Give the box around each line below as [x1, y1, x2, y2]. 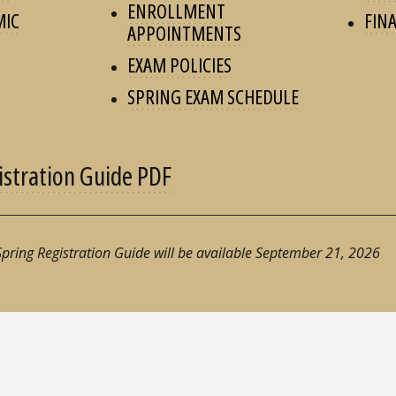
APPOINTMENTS [126, 19, 241, 46]
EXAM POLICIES [126, 50, 232, 78]
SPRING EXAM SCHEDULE [126, 82, 299, 110]
